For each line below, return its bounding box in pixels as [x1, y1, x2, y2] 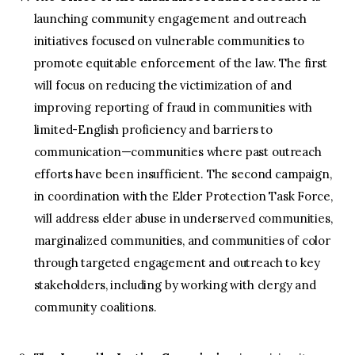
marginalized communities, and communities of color [33, 232, 331, 248]
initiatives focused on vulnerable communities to [33, 32, 305, 48]
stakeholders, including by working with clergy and [33, 277, 317, 292]
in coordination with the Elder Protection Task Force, [33, 188, 333, 204]
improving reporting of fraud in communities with [33, 99, 313, 115]
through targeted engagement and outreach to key [33, 254, 320, 270]
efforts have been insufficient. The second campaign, [33, 166, 332, 181]
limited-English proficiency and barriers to [33, 121, 273, 137]
